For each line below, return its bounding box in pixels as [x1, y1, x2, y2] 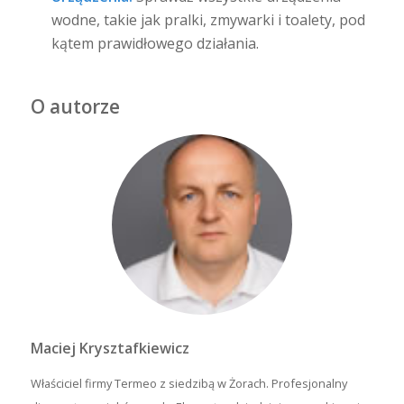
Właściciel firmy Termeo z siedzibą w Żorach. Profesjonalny [30, 375, 347, 392]
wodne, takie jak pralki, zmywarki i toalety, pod [50, 9, 365, 30]
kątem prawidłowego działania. [50, 32, 259, 53]
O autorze [30, 94, 120, 120]
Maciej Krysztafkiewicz [30, 337, 189, 358]
